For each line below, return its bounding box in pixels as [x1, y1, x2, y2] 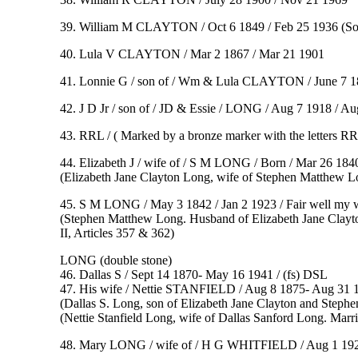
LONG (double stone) [59, 253, 172, 268]
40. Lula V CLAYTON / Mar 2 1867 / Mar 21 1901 [59, 47, 324, 62]
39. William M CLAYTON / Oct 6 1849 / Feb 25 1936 [59, 20, 341, 34]
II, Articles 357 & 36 [59, 226, 164, 241]
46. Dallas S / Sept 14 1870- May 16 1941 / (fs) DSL [59, 268, 328, 282]
